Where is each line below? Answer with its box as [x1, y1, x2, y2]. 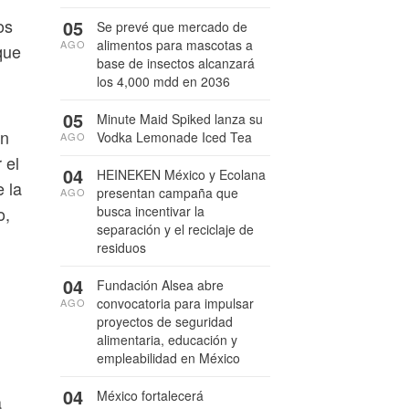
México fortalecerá [97, 386, 204, 404]
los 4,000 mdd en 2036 [97, 72, 230, 90]
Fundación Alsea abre [97, 276, 224, 294]
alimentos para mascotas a [97, 36, 253, 54]
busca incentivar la [97, 202, 204, 220]
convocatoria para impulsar [97, 294, 254, 312]
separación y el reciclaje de [97, 220, 254, 238]
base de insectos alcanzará [97, 54, 255, 72]
